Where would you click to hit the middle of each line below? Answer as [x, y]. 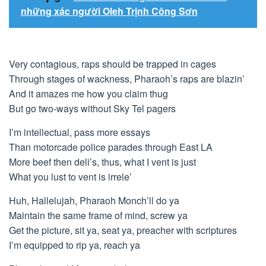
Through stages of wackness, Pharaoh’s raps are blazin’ [127, 79]
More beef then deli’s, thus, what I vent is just [102, 162]
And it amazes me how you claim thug [88, 94]
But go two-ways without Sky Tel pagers [92, 108]
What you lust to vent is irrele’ [70, 177]
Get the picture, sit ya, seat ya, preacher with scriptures [123, 230]
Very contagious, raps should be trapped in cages [113, 64]
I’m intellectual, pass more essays [80, 132]
